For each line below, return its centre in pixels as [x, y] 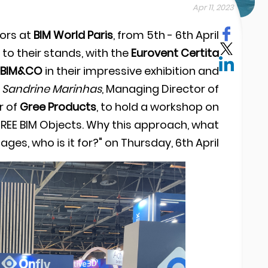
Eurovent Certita [175, 53]
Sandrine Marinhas [52, 89]
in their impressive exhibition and [131, 71]
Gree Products [58, 107]
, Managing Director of [160, 89]
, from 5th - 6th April [166, 35]
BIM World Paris [73, 35]
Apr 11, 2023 [213, 7]
